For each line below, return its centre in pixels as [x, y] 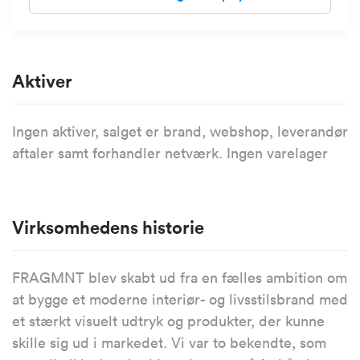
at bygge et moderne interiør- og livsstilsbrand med [180, 300]
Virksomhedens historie [108, 227]
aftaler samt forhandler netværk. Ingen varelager [170, 153]
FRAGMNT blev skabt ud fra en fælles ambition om [180, 278]
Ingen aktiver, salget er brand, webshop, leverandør [180, 132]
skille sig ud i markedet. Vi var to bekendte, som [169, 343]
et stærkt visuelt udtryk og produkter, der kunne [168, 321]
